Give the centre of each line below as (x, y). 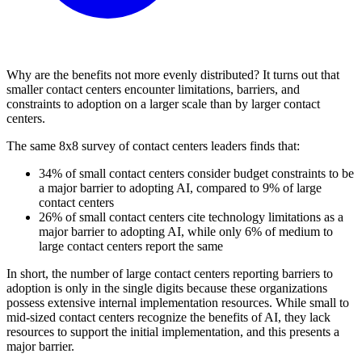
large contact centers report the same (131, 246)
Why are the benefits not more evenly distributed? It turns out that (173, 75)
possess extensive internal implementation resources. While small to (178, 303)
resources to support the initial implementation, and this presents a (173, 332)
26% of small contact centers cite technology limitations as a (191, 217)
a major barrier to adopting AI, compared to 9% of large (180, 188)
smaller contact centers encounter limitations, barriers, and (153, 90)
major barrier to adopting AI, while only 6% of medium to (186, 232)
